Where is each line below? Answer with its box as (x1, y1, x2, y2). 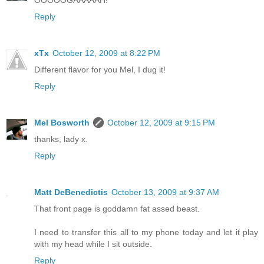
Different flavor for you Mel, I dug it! (34, 65, 166, 75)
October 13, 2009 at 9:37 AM (111, 187, 219, 197)
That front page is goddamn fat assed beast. (34, 204, 200, 214)
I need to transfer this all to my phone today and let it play (34, 227, 258, 237)
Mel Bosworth (34, 118, 90, 128)
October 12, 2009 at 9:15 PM (107, 118, 215, 128)
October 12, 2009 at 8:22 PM (52, 48, 160, 58)
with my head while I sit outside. (34, 239, 152, 249)
